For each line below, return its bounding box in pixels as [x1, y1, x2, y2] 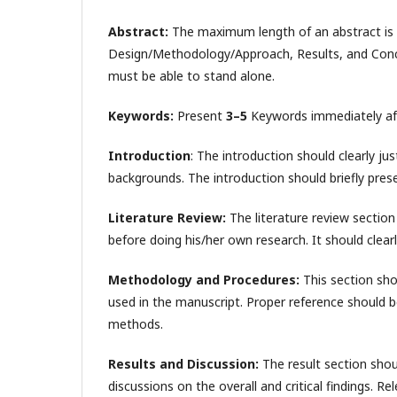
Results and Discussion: [108, 355, 262, 372]
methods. [108, 315, 163, 332]
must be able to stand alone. [108, 67, 275, 84]
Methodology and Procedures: [108, 271, 303, 288]
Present [177, 107, 222, 124]
